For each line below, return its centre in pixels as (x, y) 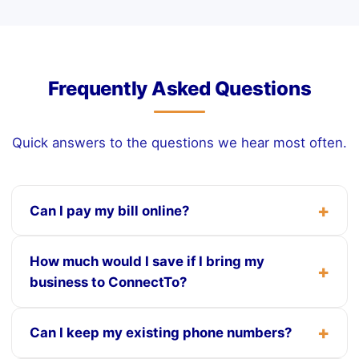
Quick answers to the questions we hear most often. (179, 143)
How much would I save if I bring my (147, 261)
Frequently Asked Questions (179, 89)
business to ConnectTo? (108, 282)
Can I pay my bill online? (109, 210)
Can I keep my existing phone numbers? (160, 333)
